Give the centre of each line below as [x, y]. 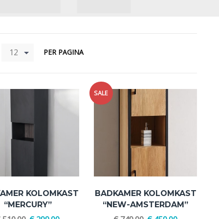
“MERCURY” [28, 204]
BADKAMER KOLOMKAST [145, 193]
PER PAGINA [64, 52]
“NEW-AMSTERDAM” [146, 204]
